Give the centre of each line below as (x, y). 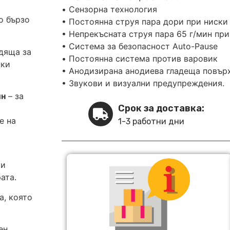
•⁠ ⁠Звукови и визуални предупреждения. (143, 83)
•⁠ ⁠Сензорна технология (109, 9)
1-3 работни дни (151, 122)
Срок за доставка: (161, 109)
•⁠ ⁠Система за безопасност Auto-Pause (140, 46)
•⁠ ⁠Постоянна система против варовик (140, 59)
